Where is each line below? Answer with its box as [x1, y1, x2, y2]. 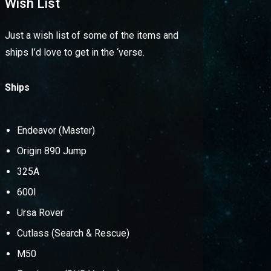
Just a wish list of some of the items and [4, 30, 178, 41]
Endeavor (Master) [16, 125, 95, 136]
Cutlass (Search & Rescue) [16, 227, 129, 239]
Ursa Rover [16, 207, 64, 218]
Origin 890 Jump [16, 145, 87, 157]
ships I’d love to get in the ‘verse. [4, 47, 145, 58]
